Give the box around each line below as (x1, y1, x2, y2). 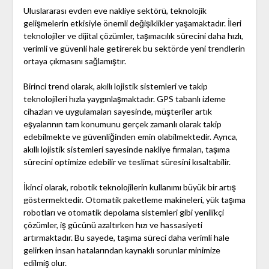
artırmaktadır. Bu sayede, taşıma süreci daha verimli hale (23, 232, 229, 243)
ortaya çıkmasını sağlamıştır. (23, 56, 126, 67)
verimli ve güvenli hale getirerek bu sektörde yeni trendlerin (23, 43, 245, 54)
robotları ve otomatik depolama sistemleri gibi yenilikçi (23, 207, 224, 218)
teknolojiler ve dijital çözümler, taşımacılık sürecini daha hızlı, (23, 31, 243, 41)
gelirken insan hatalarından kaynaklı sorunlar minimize (23, 245, 220, 256)
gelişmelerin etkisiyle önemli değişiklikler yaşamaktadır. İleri (23, 18, 241, 29)
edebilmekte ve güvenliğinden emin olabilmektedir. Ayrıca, (23, 131, 238, 142)
